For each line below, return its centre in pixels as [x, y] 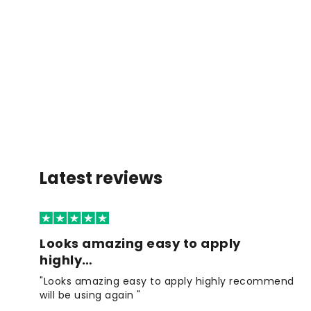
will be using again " [90, 295]
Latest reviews [101, 178]
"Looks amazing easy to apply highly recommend [167, 281]
